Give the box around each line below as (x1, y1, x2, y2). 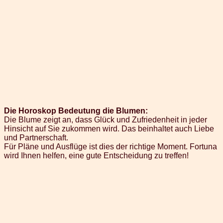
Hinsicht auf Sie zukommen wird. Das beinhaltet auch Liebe (4, 124, 214, 133)
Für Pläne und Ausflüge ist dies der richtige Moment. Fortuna (4, 142, 217, 151)
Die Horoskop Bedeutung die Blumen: (4, 106, 148, 115)
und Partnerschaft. (4, 133, 68, 142)
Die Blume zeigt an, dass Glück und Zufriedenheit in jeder (4, 115, 207, 124)
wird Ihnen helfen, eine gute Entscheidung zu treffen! (4, 151, 189, 160)
